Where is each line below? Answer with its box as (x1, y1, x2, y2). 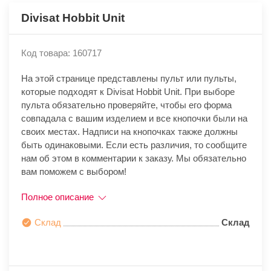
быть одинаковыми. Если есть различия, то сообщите (21, 140, 247, 151)
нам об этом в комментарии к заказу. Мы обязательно (21, 153, 246, 164)
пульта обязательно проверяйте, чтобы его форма (21, 100, 232, 111)
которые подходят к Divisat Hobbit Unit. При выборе (21, 87, 235, 97)
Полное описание (21, 192, 96, 203)
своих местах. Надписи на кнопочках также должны (21, 126, 238, 137)
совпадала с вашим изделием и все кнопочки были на (21, 113, 247, 124)
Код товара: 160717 (21, 48, 102, 59)
